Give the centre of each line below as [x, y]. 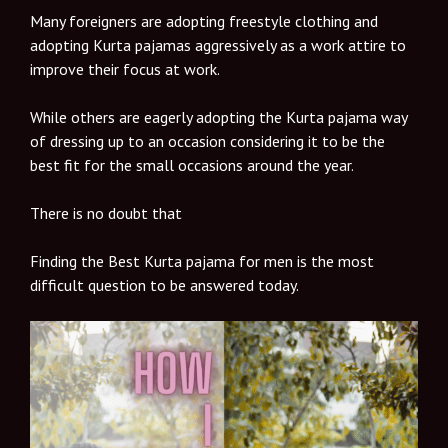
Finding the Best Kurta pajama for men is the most [202, 260]
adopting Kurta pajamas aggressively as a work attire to [218, 44]
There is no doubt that [108, 212]
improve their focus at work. [125, 68]
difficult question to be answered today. [166, 284]
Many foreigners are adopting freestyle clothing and [204, 20]
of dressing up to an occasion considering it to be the [207, 140]
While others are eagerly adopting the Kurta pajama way [218, 116]
